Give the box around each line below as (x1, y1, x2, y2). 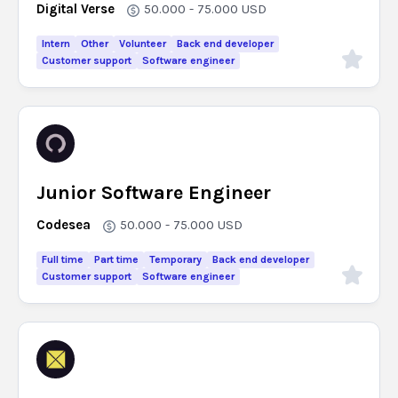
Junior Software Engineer (36, 181, 271, 204)
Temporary (149, 253, 202, 266)
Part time (94, 253, 139, 266)
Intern (42, 37, 70, 50)
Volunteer (119, 37, 166, 50)
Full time (42, 253, 84, 266)
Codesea (36, 217, 91, 233)
